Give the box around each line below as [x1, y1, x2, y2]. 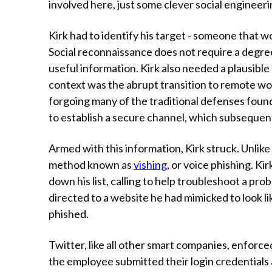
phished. [49, 207, 89, 221]
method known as [49, 158, 134, 172]
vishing [134, 158, 167, 172]
